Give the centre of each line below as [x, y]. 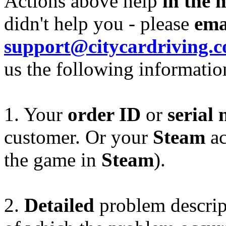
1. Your [36, 114]
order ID [104, 114]
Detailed [59, 205]
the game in [53, 159]
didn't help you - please [99, 23]
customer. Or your [78, 137]
